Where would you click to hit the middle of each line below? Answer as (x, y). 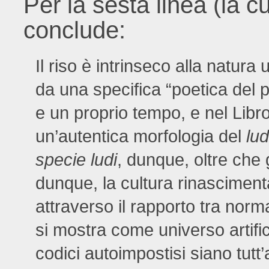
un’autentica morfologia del (141, 136)
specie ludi (77, 159)
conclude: (75, 30)
